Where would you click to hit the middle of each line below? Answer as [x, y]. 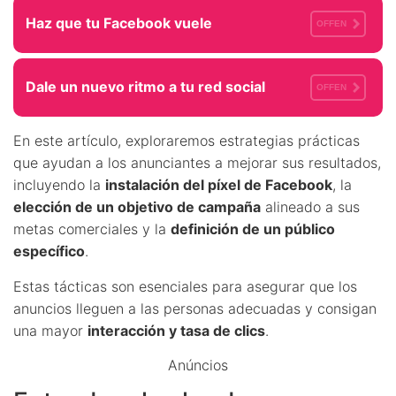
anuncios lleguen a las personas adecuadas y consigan [195, 308]
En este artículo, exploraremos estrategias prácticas [187, 140]
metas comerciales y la [92, 228]
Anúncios [198, 365]
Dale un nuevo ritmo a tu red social [145, 87]
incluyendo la [59, 184]
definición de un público [253, 228]
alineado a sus [310, 206]
